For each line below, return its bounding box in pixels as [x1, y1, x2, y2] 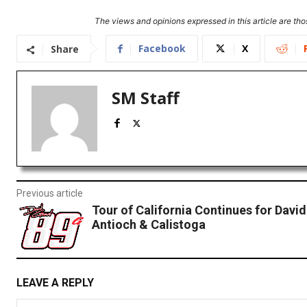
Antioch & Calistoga [91, 217, 206, 232]
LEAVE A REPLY [16, 275, 94, 289]
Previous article [16, 188, 83, 199]
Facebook [138, 42, 186, 56]
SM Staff [112, 86, 180, 110]
